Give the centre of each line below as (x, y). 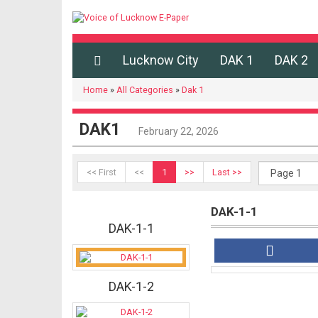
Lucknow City (161, 60)
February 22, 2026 (179, 132)
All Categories (145, 90)
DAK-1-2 (131, 287)
